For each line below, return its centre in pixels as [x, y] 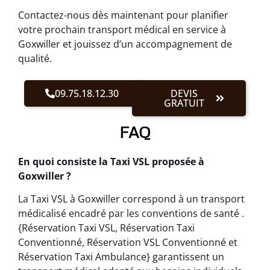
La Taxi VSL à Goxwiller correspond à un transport [131, 199]
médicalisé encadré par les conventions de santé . [131, 214]
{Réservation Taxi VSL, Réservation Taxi [106, 228]
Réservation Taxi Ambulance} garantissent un [121, 257]
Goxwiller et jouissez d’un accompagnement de [125, 44]
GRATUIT [184, 103]
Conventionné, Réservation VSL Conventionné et [128, 243]
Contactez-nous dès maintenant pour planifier [123, 15]
